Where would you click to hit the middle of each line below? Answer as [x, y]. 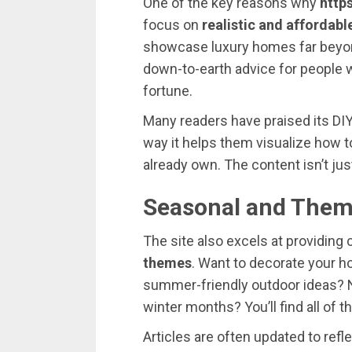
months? [215, 307]
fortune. [168, 91]
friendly [226, 285]
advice [257, 69]
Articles [169, 337]
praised [289, 121]
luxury [232, 47]
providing [316, 241]
